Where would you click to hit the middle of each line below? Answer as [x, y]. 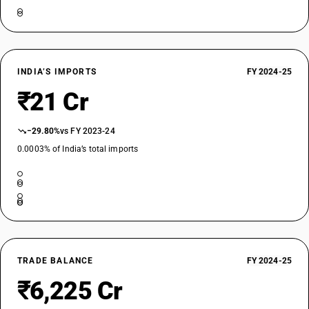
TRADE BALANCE [56, 261]
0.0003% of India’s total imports [78, 149]
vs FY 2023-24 [88, 131]
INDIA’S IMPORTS [57, 72]
